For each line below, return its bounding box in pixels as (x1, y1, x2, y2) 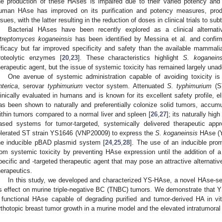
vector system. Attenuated (82, 82, 167, 90)
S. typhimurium (167, 82, 212, 90)
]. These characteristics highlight (77, 54, 183, 62)
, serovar (18, 82, 48, 90)
